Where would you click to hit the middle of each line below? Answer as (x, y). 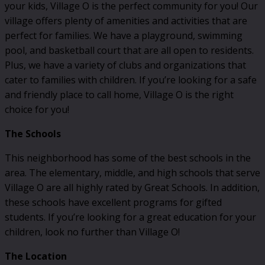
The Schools (33, 134)
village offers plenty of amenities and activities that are (126, 21)
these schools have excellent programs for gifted (113, 203)
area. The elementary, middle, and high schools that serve (132, 173)
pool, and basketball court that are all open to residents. (129, 51)
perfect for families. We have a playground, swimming (124, 36)
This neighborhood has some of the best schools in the (128, 158)
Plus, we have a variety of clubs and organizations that (125, 65)
